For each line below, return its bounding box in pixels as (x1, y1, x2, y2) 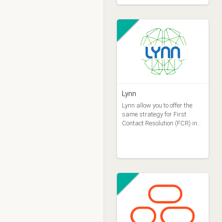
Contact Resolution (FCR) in (121, 119, 197, 127)
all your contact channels (121, 128, 191, 136)
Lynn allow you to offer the (121, 102, 192, 109)
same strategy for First (121, 111, 186, 118)
